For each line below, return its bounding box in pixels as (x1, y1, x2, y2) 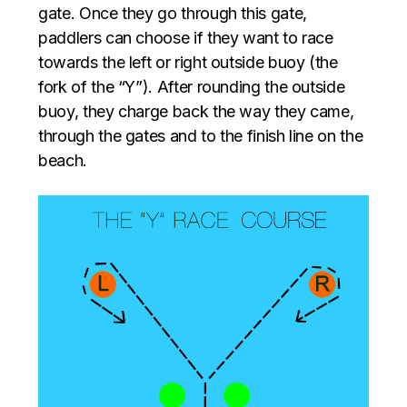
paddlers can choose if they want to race (38, 27, 333, 47)
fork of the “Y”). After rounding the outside (38, 76, 345, 96)
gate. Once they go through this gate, (38, 3, 307, 23)
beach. (38, 150, 87, 170)
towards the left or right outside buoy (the (38, 52, 338, 72)
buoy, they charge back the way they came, (38, 101, 354, 121)
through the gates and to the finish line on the (38, 125, 363, 145)
